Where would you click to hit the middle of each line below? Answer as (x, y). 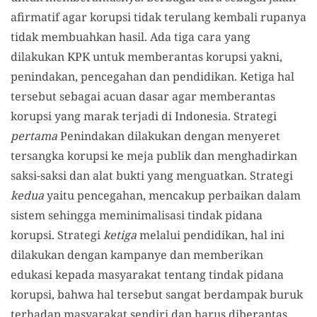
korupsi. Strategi (57, 235)
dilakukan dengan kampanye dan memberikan (137, 254)
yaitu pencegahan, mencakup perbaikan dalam (172, 195)
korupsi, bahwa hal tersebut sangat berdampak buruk (157, 294)
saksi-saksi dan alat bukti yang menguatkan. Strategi (152, 175)
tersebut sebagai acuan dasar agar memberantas (143, 96)
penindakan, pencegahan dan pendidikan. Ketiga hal (152, 76)
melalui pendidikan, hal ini (211, 235)
